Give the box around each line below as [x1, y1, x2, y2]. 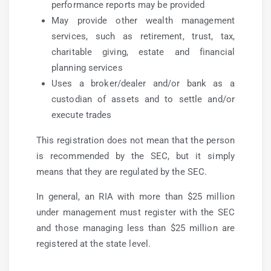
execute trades [51, 109, 112, 120]
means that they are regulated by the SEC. [36, 166, 207, 177]
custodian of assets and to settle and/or [51, 94, 235, 105]
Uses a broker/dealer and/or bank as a [51, 78, 235, 89]
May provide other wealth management [51, 15, 235, 26]
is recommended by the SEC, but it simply [36, 151, 235, 162]
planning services [51, 62, 123, 73]
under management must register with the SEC [36, 207, 235, 218]
